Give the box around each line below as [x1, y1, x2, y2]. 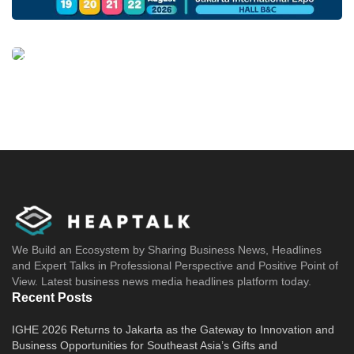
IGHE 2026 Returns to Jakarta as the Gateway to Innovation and [12, 322, 334, 336]
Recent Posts [12, 290, 92, 304]
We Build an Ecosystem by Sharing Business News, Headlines [12, 243, 322, 256]
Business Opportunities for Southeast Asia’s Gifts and [12, 338, 277, 352]
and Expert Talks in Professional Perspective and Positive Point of [12, 258, 338, 272]
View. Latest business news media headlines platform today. [12, 274, 311, 288]
